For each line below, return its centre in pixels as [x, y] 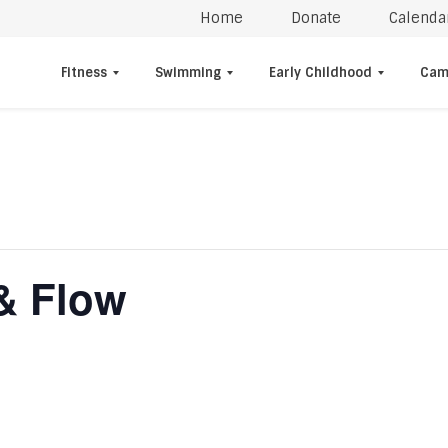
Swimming [188, 72]
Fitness [84, 72]
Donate [316, 18]
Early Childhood [320, 72]
